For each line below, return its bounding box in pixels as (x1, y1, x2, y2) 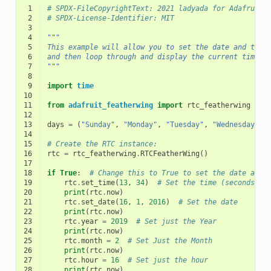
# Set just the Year (135, 217, 217, 226)
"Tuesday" (165, 120, 204, 129)
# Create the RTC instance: (47, 140, 157, 149)
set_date (80, 198, 115, 207)
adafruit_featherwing (68, 101, 153, 110)
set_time (80, 178, 115, 188)
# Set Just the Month (127, 237, 212, 246)
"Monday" (123, 120, 157, 129)
